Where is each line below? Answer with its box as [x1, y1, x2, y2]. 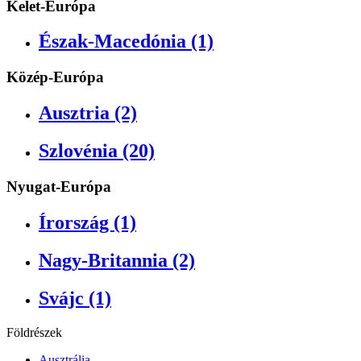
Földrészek [6, 325, 62, 339]
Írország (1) [39, 211, 136, 233]
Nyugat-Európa [6, 178, 111, 196]
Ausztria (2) [39, 102, 137, 124]
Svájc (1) [39, 287, 111, 309]
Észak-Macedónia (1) [39, 31, 214, 52]
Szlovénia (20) [39, 140, 155, 162]
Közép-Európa [6, 68, 104, 86]
